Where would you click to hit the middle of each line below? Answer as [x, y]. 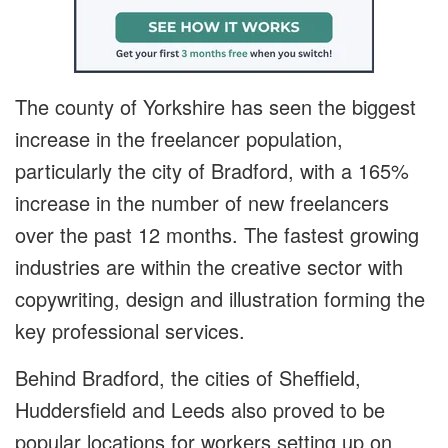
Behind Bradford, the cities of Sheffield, [188, 377]
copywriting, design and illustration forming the [220, 298]
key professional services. [130, 330]
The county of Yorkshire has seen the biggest [215, 106]
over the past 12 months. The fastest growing [217, 234]
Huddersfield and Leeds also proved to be [200, 409]
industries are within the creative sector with [209, 266]
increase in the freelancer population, [179, 138]
